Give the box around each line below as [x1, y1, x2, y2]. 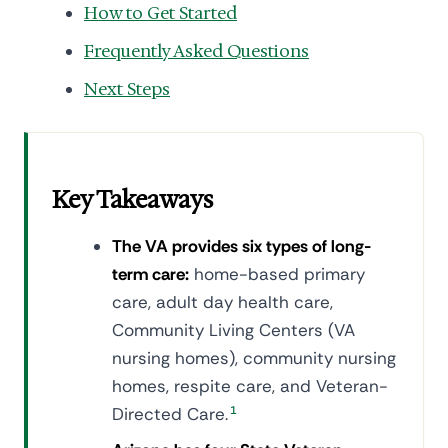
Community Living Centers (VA [112, 319, 355, 341]
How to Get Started [84, 2, 237, 24]
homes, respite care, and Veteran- [112, 375, 388, 397]
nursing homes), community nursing [112, 347, 396, 369]
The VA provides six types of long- [112, 235, 371, 257]
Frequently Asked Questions [84, 40, 309, 62]
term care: [112, 263, 189, 285]
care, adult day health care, [112, 291, 333, 313]
